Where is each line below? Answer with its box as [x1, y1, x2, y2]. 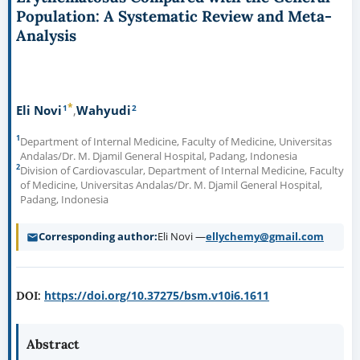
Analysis [15, 25, 76, 45]
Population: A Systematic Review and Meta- [15, 6, 332, 26]
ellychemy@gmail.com [205, 230, 324, 243]
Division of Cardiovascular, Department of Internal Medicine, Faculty [19, 164, 344, 178]
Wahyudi [76, 101, 131, 118]
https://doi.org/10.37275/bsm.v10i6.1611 [43, 288, 269, 304]
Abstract [26, 336, 80, 353]
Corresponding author [38, 230, 154, 243]
